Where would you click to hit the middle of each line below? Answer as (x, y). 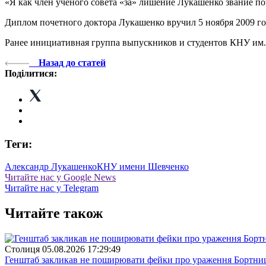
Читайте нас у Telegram (52, 188)
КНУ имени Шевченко (143, 167)
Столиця (22, 249)
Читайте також (54, 213)
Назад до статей (72, 62)
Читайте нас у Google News (60, 178)
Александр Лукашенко (51, 167)
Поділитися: (31, 73)
